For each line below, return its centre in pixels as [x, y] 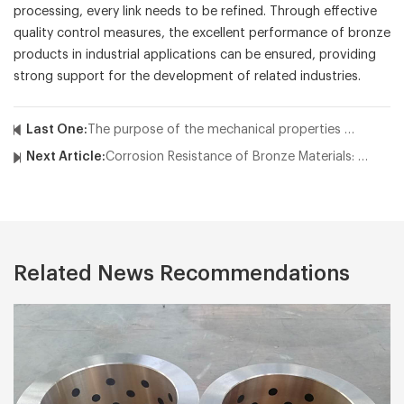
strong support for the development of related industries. [187, 77]
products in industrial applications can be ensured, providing [195, 55]
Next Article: [66, 157]
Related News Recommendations [182, 274]
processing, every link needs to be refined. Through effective [195, 12]
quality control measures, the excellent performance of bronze [202, 33]
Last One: [57, 130]
